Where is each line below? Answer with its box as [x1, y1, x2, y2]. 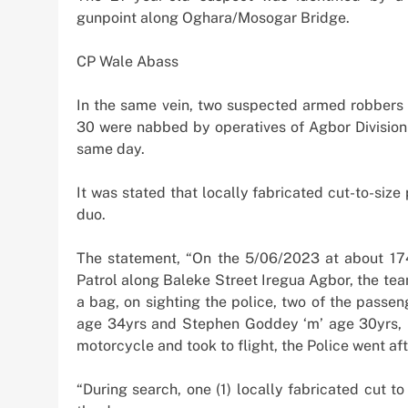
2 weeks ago [214, 26, 288, 42]
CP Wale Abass [76, 52, 178, 70]
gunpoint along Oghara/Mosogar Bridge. [76, 8, 350, 26]
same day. [76, 139, 145, 158]
